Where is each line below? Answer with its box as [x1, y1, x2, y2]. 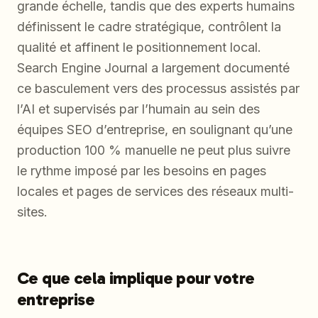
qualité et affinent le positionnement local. [17, 40, 261, 55]
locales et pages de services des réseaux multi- [17, 184, 294, 199]
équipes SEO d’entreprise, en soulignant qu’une [17, 122, 292, 138]
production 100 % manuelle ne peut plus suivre [17, 143, 290, 158]
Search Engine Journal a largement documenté [17, 60, 290, 76]
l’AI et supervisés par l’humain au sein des [17, 102, 260, 117]
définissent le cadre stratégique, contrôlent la [17, 19, 281, 35]
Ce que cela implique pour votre [17, 268, 255, 289]
